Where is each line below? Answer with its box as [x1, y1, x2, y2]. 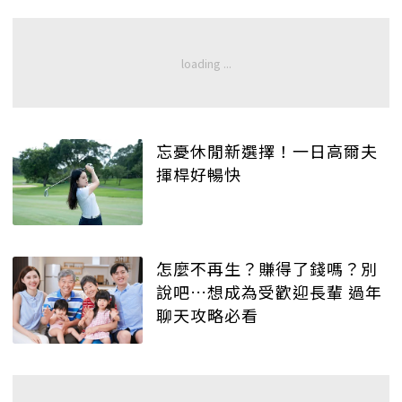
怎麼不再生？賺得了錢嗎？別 [156, 257, 378, 281]
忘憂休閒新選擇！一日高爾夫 [156, 138, 378, 162]
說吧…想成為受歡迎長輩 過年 [156, 280, 382, 304]
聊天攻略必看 [156, 303, 258, 328]
